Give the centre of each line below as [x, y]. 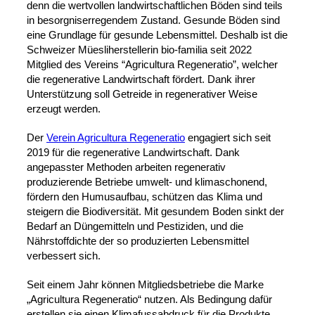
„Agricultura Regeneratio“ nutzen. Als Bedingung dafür [149, 300]
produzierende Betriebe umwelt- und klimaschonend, [147, 182]
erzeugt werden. [64, 109]
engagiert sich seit [228, 138]
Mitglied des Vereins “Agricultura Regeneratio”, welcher [152, 65]
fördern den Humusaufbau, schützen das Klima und [144, 197]
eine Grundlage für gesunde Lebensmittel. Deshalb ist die [157, 35]
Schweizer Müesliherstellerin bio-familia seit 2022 [139, 50]
